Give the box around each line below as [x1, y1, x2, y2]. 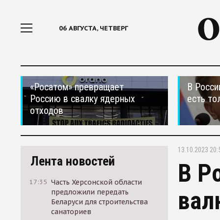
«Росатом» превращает [30, 81, 124, 93]
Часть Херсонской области [51, 178, 142, 187]
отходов [30, 105, 63, 116]
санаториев [51, 207, 92, 216]
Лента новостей [30, 154, 115, 168]
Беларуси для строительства [51, 197, 148, 206]
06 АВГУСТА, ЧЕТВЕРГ [59, 24, 128, 32]
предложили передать [51, 188, 129, 196]
